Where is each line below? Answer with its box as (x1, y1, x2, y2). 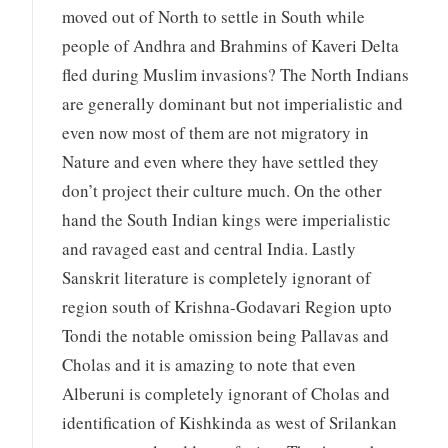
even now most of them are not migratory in (62, 120, 370, 144)
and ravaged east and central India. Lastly (62, 236, 357, 260)
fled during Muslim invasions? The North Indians (62, 62, 410, 86)
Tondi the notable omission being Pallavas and (62, 323, 390, 347)
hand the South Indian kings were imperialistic (62, 207, 392, 231)
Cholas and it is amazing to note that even (62, 352, 357, 376)
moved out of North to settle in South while (62, 4, 366, 28)
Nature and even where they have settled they (62, 149, 380, 173)
